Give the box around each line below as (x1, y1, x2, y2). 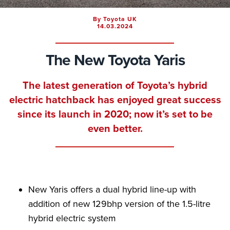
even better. (87, 123, 143, 135)
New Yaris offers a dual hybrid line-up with (28, 184, 196, 195)
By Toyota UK (93, 15, 137, 23)
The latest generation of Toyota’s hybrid (23, 80, 207, 92)
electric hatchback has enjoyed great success (9, 94, 221, 106)
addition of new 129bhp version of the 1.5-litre (28, 198, 210, 209)
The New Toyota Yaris (45, 51, 185, 70)
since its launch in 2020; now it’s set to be (17, 108, 213, 121)
